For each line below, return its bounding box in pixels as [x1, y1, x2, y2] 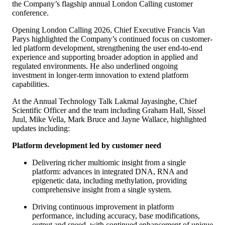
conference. [12, 8, 49, 17]
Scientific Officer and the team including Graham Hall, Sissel [12, 105, 205, 115]
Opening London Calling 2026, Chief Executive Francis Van [12, 25, 205, 34]
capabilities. [12, 79, 49, 88]
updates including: [12, 124, 70, 133]
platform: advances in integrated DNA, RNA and [32, 167, 188, 176]
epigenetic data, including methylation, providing [32, 176, 187, 185]
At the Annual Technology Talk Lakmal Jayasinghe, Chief [12, 96, 197, 105]
